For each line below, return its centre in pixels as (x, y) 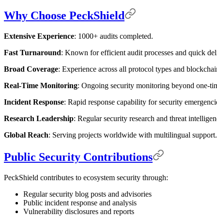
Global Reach (26, 135)
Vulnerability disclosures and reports (79, 211)
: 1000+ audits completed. (114, 36)
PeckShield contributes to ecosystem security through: (86, 177)
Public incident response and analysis (80, 202)
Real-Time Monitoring (41, 85)
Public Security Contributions (78, 157)
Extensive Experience (39, 36)
